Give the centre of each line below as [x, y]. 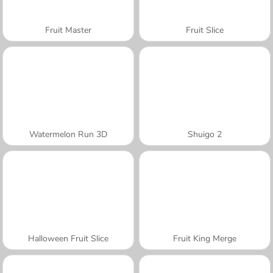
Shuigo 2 [205, 134]
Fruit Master [68, 30]
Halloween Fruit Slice [68, 238]
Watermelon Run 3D [68, 134]
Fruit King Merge [205, 238]
